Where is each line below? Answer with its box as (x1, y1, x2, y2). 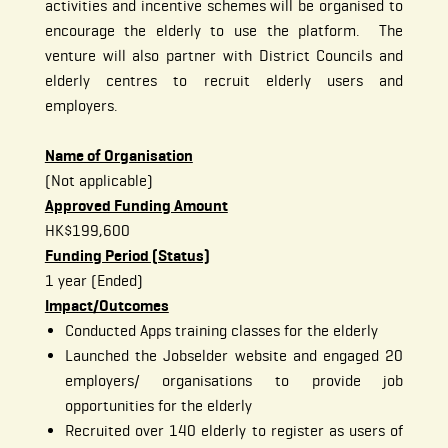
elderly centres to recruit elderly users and (44, 71, 404, 91)
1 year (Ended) (44, 271, 143, 291)
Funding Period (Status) (44, 246, 210, 266)
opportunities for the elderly (64, 396, 252, 416)
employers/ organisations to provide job (64, 371, 404, 391)
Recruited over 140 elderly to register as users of (64, 421, 404, 441)
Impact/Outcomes (44, 296, 169, 316)
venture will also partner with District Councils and (44, 46, 404, 66)
